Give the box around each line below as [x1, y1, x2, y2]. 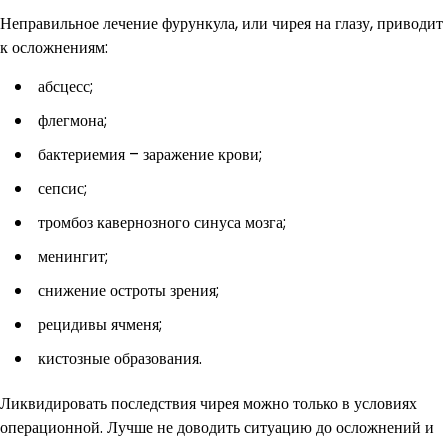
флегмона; [38, 109, 107, 133]
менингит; [38, 245, 108, 269]
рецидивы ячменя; [38, 313, 162, 337]
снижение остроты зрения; [38, 279, 219, 303]
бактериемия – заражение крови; [38, 143, 262, 167]
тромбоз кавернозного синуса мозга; [38, 211, 286, 235]
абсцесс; [38, 75, 93, 99]
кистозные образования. [38, 347, 202, 371]
